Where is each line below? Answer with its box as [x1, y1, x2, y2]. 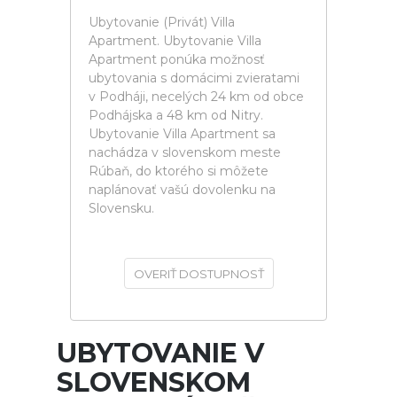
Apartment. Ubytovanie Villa [89, 33, 261, 49]
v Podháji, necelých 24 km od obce [89, 89, 304, 105]
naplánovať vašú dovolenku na [89, 182, 276, 198]
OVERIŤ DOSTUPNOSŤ [133, 267, 264, 281]
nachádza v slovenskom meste [89, 144, 281, 160]
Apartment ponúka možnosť [89, 51, 265, 67]
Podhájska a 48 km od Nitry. [89, 107, 263, 123]
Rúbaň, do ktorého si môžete [89, 163, 269, 179]
